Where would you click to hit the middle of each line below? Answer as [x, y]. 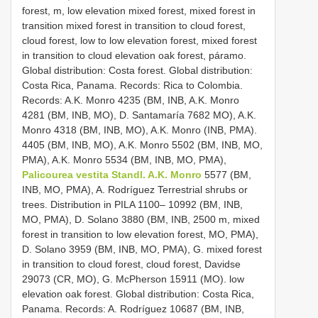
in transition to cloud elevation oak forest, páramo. [134, 55]
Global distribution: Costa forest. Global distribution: [137, 70]
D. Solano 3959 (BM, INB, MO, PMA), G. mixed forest [142, 249]
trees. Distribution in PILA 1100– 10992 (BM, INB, [132, 204]
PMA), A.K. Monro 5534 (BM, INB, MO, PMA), [124, 159]
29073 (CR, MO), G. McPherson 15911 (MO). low [133, 279]
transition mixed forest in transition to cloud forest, [134, 25]
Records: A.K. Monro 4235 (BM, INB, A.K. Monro [131, 100]
